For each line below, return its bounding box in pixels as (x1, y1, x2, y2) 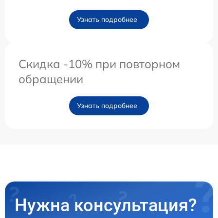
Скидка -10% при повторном (18, 56, 180, 72)
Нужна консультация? (15, 195, 197, 216)
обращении (18, 72, 83, 87)
